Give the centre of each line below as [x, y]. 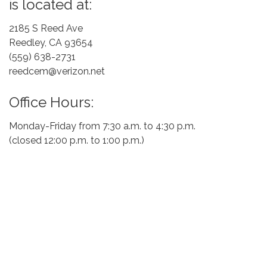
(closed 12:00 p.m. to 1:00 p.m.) [77, 140]
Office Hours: [51, 102]
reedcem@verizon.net [57, 71]
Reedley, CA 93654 [51, 43]
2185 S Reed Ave [46, 28]
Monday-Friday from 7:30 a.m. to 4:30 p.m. [102, 126]
